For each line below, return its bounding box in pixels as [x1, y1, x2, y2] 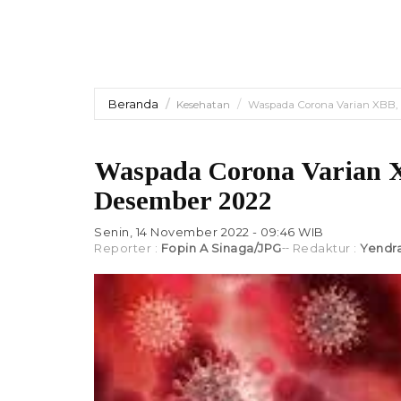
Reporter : [94, 241, 161, 255]
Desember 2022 [94, 185, 272, 215]
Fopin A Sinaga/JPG [160, 241, 282, 255]
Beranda [108, 97, 158, 111]
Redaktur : [292, 241, 360, 255]
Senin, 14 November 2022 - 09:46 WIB [94, 225, 324, 239]
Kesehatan [176, 98, 230, 111]
